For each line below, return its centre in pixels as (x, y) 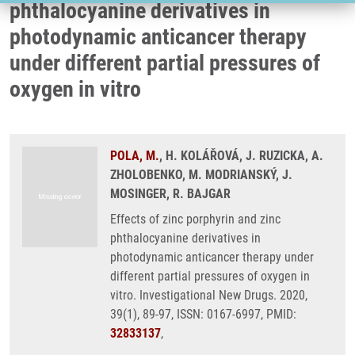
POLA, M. (135, 156)
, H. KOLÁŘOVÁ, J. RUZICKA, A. (241, 156)
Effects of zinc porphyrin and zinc (195, 219)
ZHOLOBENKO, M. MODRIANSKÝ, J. (201, 175)
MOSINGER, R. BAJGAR (170, 194)
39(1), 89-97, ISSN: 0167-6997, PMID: (203, 314)
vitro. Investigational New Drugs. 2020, (209, 295)
